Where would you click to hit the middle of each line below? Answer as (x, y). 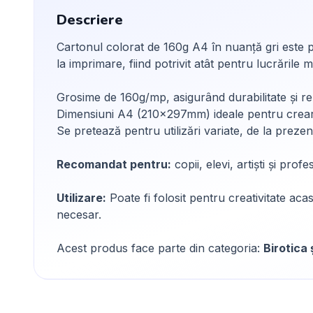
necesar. (79, 214)
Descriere (90, 20)
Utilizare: (81, 198)
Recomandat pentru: (114, 164)
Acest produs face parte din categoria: (160, 248)
